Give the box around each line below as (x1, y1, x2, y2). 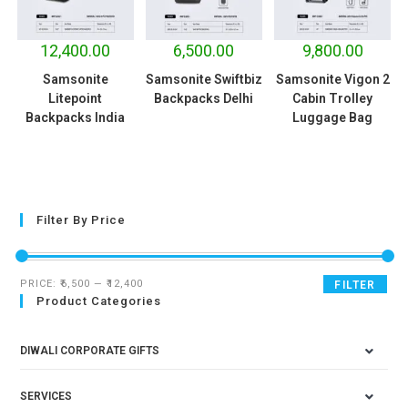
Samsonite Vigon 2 (275, 71, 390, 87)
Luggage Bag (292, 109, 373, 125)
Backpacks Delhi (154, 90, 254, 106)
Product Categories (36, 294, 162, 309)
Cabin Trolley (292, 90, 373, 106)
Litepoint (48, 90, 103, 106)
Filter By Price (36, 213, 127, 228)
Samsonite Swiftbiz (145, 71, 262, 87)
